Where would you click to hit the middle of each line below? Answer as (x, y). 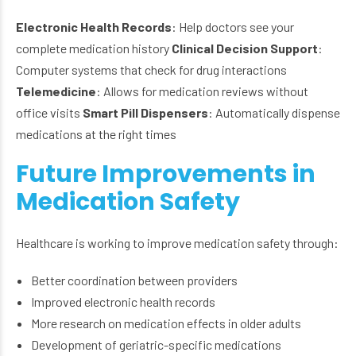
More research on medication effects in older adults (166, 323)
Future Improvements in (166, 174)
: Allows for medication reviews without (202, 91)
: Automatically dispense (274, 113)
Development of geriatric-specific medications (157, 345)
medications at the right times (96, 134)
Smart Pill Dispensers (145, 113)
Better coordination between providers (135, 281)
